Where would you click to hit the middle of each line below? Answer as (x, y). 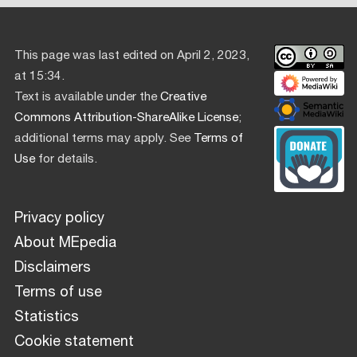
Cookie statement (74, 342)
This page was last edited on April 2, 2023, (132, 56)
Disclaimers (53, 268)
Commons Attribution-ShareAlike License (126, 118)
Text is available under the (87, 97)
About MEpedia (65, 243)
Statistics (47, 317)
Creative (183, 97)
